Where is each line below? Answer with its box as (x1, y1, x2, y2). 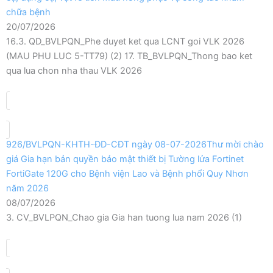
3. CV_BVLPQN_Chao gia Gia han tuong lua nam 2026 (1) (6, 212, 242, 224)
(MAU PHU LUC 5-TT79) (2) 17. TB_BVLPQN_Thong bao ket (6, 50, 253, 62)
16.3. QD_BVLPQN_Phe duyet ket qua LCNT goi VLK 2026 (6, 35, 244, 47)
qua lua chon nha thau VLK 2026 (6, 65, 142, 76)
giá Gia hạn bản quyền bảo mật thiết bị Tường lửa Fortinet (6, 154, 244, 165)
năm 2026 (6, 183, 49, 194)
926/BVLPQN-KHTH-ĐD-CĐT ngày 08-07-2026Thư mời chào (6, 139, 264, 151)
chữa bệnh (6, 6, 51, 18)
